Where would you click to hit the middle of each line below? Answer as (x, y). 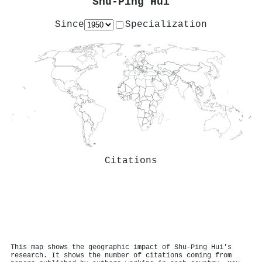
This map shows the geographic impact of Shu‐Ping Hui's (121, 247)
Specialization (166, 24)
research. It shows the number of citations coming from (121, 255)
